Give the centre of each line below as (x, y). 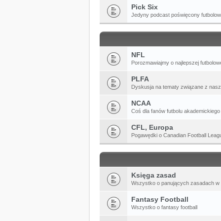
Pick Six (145, 7)
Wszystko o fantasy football (164, 207)
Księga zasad (154, 175)
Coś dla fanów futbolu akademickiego (176, 111)
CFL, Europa (152, 127)
